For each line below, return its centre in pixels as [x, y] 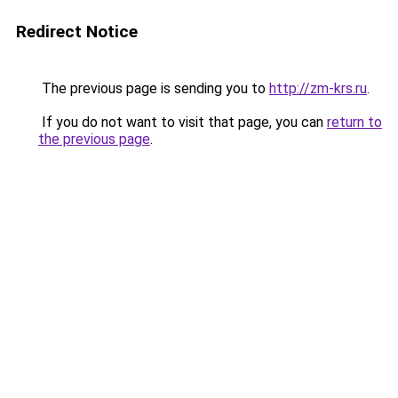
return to [354, 122]
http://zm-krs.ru [318, 88]
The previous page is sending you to [154, 88]
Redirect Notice [77, 32]
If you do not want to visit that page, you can [183, 122]
